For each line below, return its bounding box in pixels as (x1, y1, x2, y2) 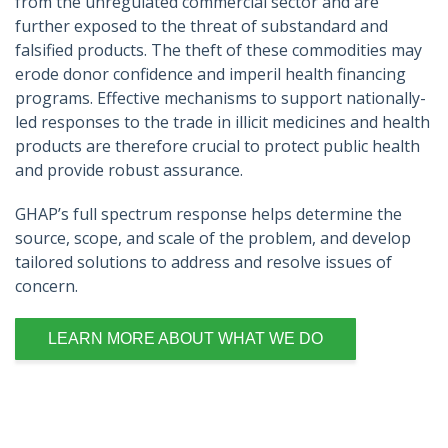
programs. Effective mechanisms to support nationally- (15, 87, 426, 109)
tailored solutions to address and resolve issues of (15, 251, 392, 273)
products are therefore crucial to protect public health (15, 135, 420, 157)
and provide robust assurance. (15, 159, 243, 181)
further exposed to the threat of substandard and (15, 15, 388, 37)
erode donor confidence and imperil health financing (15, 63, 406, 85)
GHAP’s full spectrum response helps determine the (15, 203, 402, 225)
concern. (15, 275, 78, 297)
